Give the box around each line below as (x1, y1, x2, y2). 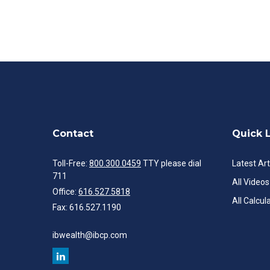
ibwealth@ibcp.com (52, 230, 127, 240)
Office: (52, 187, 78, 196)
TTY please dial (141, 159, 201, 168)
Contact (52, 128, 93, 139)
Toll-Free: (52, 159, 89, 168)
